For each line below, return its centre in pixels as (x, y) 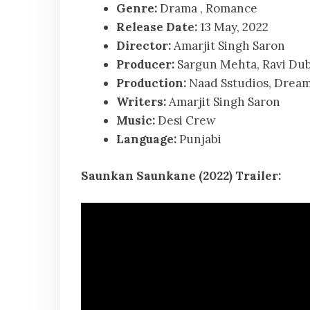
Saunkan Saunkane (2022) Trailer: (181, 175)
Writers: (141, 102)
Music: (137, 121)
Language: (146, 139)
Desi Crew (187, 121)
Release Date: (157, 27)
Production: (151, 83)
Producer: (147, 65)
